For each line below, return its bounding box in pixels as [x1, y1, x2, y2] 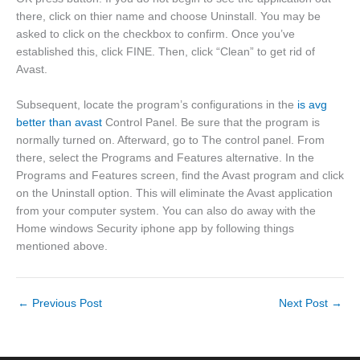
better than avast [16, 116, 102, 129]
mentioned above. [16, 239, 108, 252]
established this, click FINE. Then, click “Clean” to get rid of [16, 45, 315, 58]
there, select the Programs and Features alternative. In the [16, 151, 314, 164]
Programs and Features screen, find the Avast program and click [16, 169, 344, 182]
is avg [297, 98, 327, 111]
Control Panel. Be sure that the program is [102, 116, 320, 129]
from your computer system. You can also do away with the [16, 204, 316, 217]
